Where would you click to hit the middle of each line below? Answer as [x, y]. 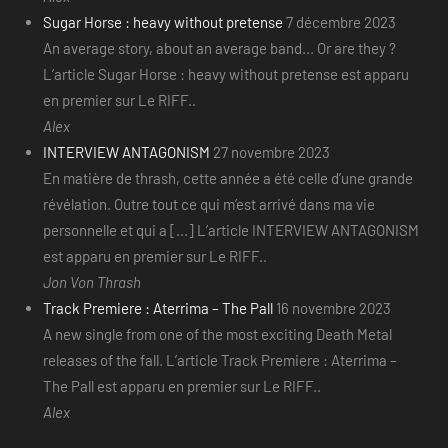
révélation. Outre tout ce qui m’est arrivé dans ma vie [208, 204]
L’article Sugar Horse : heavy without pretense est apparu [225, 74]
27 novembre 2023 [271, 152]
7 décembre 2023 [340, 22]
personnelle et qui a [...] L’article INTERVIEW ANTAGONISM [230, 230]
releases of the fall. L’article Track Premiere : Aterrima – [219, 360]
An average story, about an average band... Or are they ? [219, 48]
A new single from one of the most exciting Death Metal [217, 334]
